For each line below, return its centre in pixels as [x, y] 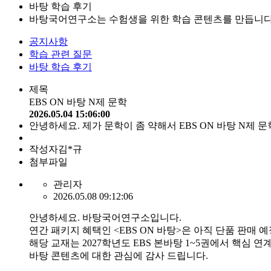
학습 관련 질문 [60, 54]
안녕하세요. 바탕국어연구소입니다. [105, 217]
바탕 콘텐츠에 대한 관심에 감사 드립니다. [119, 255]
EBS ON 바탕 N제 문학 [78, 102]
